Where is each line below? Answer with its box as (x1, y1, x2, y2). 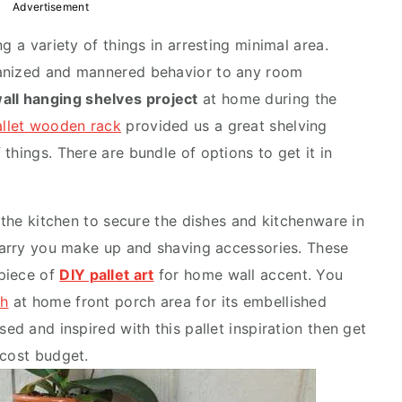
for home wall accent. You (153, 266, 344, 284)
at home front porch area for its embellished (8, 293, 328, 310)
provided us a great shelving (121, 117, 328, 135)
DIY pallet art (59, 266, 154, 284)
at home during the (197, 90, 337, 108)
